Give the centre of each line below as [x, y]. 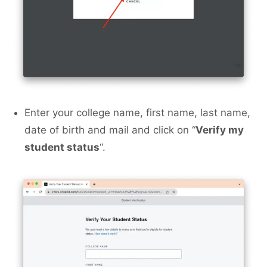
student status [62, 148]
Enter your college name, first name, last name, [137, 113]
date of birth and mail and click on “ [110, 130]
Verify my [220, 130]
